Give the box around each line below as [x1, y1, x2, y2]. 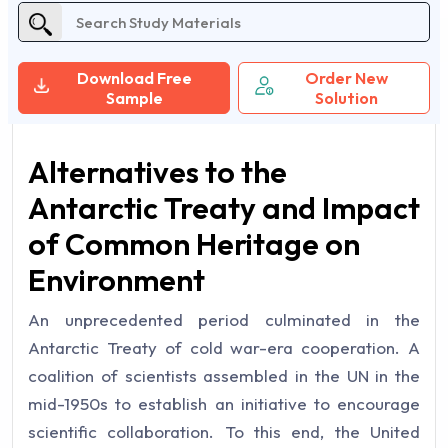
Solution [315, 88, 379, 108]
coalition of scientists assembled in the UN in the [28, 365, 420, 386]
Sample [105, 88, 163, 108]
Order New [305, 68, 389, 88]
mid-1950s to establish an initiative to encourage [28, 393, 420, 414]
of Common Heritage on [28, 225, 360, 263]
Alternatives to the [28, 153, 287, 191]
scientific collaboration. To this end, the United [28, 421, 420, 442]
